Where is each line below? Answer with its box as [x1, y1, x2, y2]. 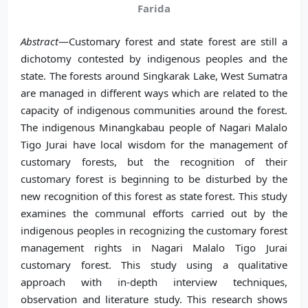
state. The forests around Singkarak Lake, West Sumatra [21, 69, 287, 82]
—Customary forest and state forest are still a [58, 34, 287, 48]
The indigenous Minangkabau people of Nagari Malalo [21, 120, 287, 134]
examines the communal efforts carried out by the [21, 206, 287, 220]
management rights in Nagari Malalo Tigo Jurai [21, 241, 287, 254]
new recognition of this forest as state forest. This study [21, 189, 287, 203]
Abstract [21, 34, 58, 48]
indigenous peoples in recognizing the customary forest [21, 223, 287, 237]
